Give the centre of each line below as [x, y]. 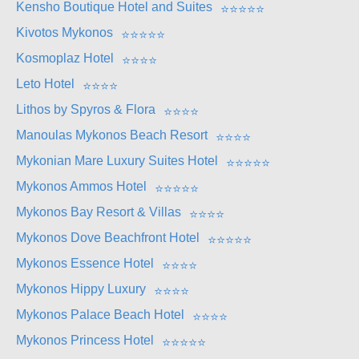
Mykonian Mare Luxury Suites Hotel [117, 160]
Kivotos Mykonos [65, 32]
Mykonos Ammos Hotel [81, 186]
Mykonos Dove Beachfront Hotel [108, 237]
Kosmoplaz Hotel [65, 58]
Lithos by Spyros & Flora [86, 109]
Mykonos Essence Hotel [85, 263]
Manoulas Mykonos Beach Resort [112, 135]
